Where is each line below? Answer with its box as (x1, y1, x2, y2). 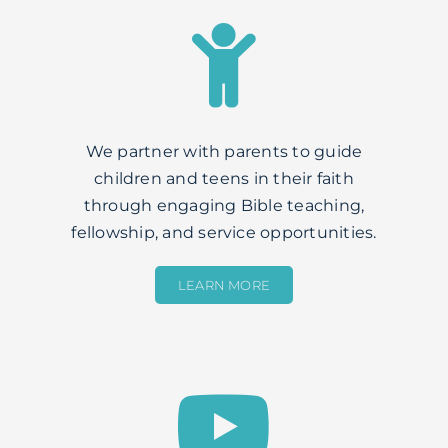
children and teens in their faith (94, 169, 354, 189)
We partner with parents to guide (85, 142, 363, 162)
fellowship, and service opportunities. (71, 223, 377, 243)
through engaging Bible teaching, (83, 196, 365, 216)
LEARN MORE (177, 277, 271, 294)
